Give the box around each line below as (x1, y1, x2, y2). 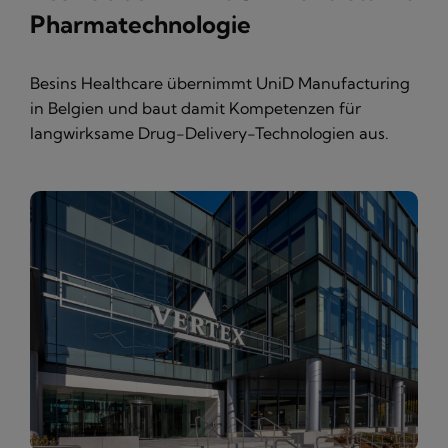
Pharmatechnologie (30, 9, 251, 40)
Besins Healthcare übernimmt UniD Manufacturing (30, 73, 410, 94)
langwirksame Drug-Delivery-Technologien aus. (30, 123, 389, 144)
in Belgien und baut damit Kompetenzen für (30, 98, 361, 119)
